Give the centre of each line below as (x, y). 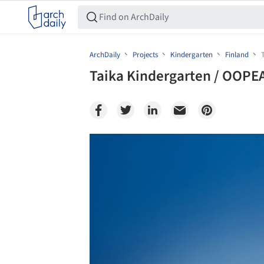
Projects (145, 55)
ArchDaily (105, 55)
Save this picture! (77, 145)
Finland (237, 55)
